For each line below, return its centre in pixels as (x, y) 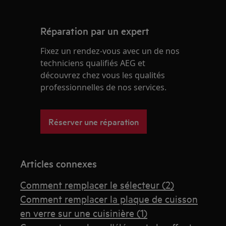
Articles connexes (59, 164)
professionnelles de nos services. (104, 88)
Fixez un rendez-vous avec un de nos (110, 51)
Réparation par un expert (95, 31)
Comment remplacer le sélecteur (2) (97, 185)
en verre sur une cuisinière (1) (84, 213)
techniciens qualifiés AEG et (93, 63)
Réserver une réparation (94, 122)
